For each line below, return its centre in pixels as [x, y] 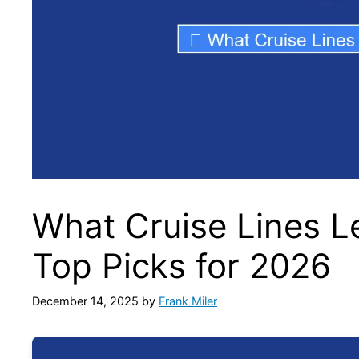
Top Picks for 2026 [182, 266]
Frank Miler [188, 301]
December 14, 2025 [85, 301]
